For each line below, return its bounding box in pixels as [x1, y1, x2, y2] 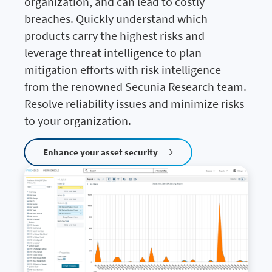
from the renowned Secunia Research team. [24, 78, 246, 94]
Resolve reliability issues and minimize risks [24, 95, 244, 111]
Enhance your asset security [43, 146, 158, 158]
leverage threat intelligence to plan [24, 44, 202, 60]
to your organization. [24, 112, 131, 128]
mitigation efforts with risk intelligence [24, 61, 221, 77]
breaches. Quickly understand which [24, 10, 208, 26]
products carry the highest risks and [24, 27, 205, 43]
